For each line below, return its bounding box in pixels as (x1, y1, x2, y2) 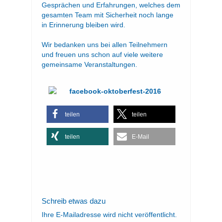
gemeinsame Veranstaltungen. (42, 60, 137, 68)
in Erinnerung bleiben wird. (42, 20, 125, 29)
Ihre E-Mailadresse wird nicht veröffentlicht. (42, 210, 177, 219)
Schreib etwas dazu (42, 196, 106, 205)
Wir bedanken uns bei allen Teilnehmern (42, 40, 167, 49)
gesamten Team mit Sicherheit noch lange (42, 10, 173, 19)
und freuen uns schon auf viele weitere (42, 50, 163, 58)
